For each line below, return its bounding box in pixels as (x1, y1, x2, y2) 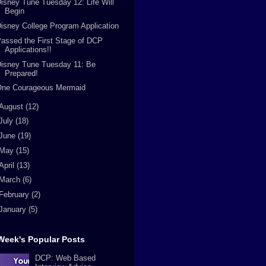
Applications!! (5, 45, 52, 54)
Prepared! (5, 68, 39, 78)
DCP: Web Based (35, 253, 96, 262)
